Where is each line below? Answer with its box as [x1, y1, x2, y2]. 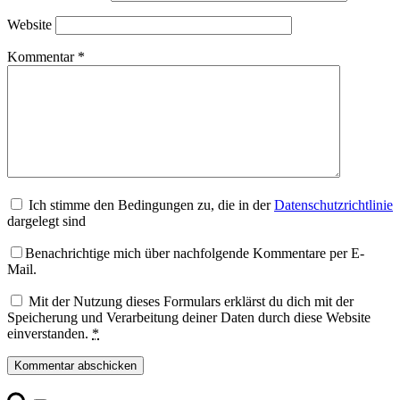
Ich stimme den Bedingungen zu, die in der [29, 197, 274, 213]
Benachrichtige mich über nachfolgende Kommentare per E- [25, 246, 364, 262]
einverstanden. [7, 326, 92, 342]
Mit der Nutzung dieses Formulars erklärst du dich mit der [29, 294, 354, 310]
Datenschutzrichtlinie [274, 197, 393, 213]
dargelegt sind [7, 213, 86, 229]
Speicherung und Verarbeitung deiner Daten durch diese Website [7, 310, 371, 326]
